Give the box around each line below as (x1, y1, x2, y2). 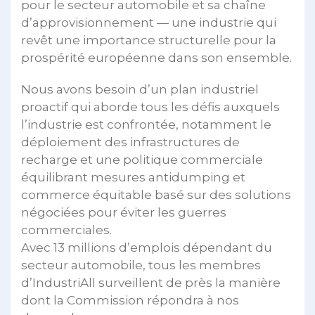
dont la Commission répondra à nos (21, 292, 239, 307)
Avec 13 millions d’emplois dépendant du (21, 240, 272, 255)
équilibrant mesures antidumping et (21, 169, 245, 184)
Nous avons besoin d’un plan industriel (21, 82, 259, 96)
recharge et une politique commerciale (21, 152, 263, 167)
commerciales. (21, 222, 112, 237)
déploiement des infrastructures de (21, 134, 240, 149)
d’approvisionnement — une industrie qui (21, 15, 276, 30)
